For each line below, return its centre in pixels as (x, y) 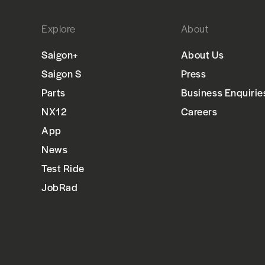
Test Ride (63, 168)
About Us (202, 55)
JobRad (60, 187)
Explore (59, 29)
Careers (199, 112)
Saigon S (62, 74)
